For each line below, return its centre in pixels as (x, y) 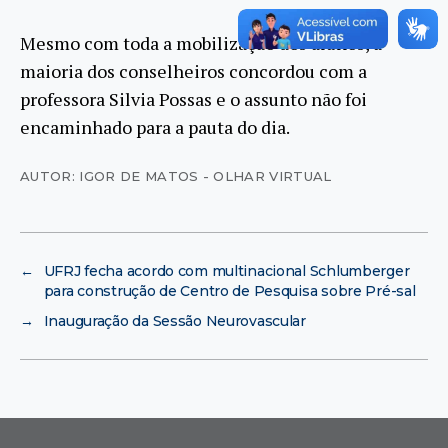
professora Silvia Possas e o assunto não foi (193, 99)
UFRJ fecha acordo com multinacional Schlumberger (226, 271)
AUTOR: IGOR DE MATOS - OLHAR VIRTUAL (176, 176)
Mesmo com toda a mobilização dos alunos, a (201, 43)
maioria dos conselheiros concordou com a (193, 71)
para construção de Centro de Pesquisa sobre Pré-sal (229, 291)
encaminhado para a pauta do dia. (155, 127)
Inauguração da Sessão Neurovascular (174, 321)
